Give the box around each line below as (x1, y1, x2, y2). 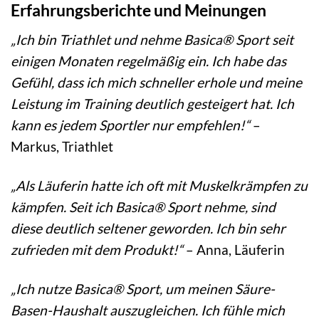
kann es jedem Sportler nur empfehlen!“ (11, 116, 250, 133)
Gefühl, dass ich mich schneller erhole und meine (11, 73, 302, 90)
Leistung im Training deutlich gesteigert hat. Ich (11, 95, 294, 112)
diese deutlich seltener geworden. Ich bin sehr (11, 219, 286, 236)
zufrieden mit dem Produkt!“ (11, 241, 183, 258)
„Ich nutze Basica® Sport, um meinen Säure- (11, 280, 275, 297)
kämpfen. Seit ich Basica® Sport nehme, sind (11, 198, 276, 215)
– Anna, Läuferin (183, 241, 285, 258)
